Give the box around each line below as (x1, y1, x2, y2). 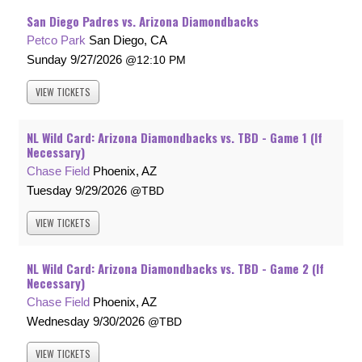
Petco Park (27, 33, 86, 48)
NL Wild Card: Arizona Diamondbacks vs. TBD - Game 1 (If (27, 128, 322, 147)
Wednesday (27, 314, 90, 329)
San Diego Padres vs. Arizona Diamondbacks (27, 12, 259, 31)
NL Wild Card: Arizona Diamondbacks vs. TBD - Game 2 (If (27, 259, 324, 278)
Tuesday (27, 183, 72, 198)
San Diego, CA (89, 33, 167, 48)
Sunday (27, 53, 67, 67)
